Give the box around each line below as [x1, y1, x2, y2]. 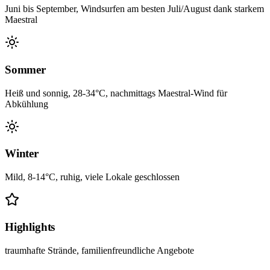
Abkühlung [5, 98, 48, 109]
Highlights [5, 220, 55, 233]
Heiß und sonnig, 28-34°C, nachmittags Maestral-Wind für [5, 87, 227, 98]
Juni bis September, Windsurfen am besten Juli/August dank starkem [5, 4, 264, 14]
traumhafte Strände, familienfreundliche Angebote [5, 245, 194, 256]
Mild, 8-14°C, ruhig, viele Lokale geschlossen [5, 172, 180, 183]
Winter [5, 147, 39, 160]
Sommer [5, 63, 46, 76]
